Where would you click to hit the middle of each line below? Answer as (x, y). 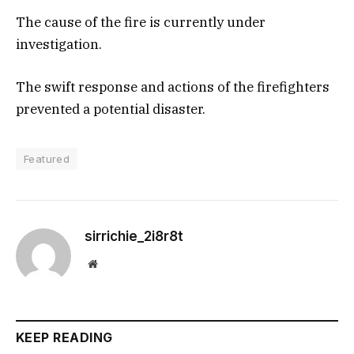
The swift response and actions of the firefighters (173, 87)
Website (114, 264)
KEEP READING (64, 338)
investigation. (59, 44)
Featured (47, 159)
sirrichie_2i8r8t (134, 237)
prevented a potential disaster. (111, 109)
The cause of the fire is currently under (141, 22)
